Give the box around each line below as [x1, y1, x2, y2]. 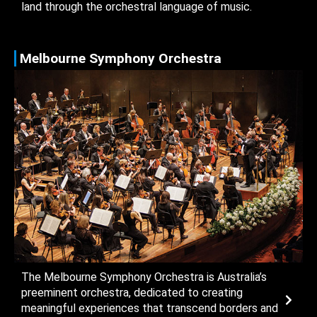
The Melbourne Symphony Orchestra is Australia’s [21, 270, 267, 284]
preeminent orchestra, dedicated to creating [21, 285, 243, 299]
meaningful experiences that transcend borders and [21, 301, 278, 315]
